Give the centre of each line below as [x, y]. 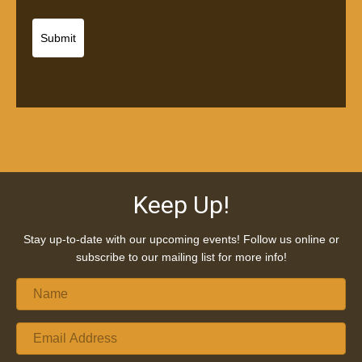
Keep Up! [181, 205]
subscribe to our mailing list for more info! [181, 257]
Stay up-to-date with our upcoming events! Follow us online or [181, 240]
